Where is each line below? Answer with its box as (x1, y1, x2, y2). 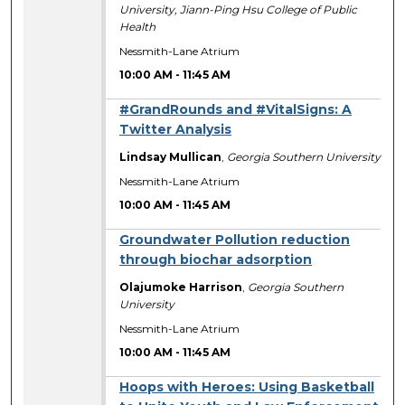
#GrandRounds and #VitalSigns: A (119, 101, 353, 118)
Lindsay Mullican (119, 150, 222, 165)
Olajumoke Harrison (119, 280, 243, 295)
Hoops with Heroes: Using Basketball (119, 379, 375, 396)
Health (119, 20, 156, 34)
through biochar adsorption (119, 251, 313, 268)
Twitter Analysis (119, 121, 232, 138)
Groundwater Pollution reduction (119, 231, 351, 249)
